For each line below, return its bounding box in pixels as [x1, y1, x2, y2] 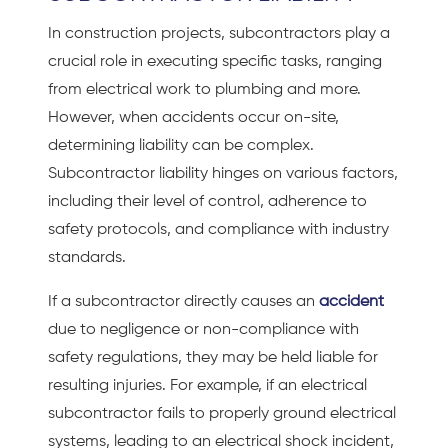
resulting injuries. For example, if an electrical [48, 377, 367, 394]
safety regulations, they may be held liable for [48, 349, 378, 366]
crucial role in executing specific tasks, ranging [48, 53, 382, 70]
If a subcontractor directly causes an [48, 293, 319, 310]
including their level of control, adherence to [48, 193, 367, 210]
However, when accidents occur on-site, [48, 109, 339, 126]
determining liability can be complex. [48, 137, 314, 154]
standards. [48, 249, 126, 266]
